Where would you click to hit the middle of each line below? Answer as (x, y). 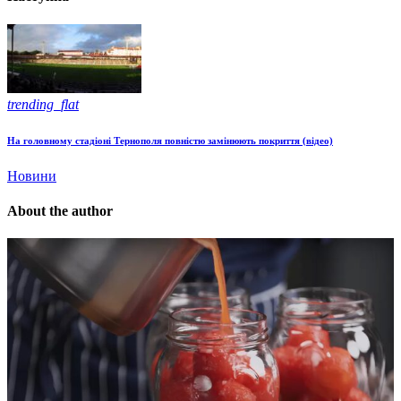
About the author (60, 210)
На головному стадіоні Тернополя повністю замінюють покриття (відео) (170, 140)
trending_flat (43, 104)
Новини (32, 175)
